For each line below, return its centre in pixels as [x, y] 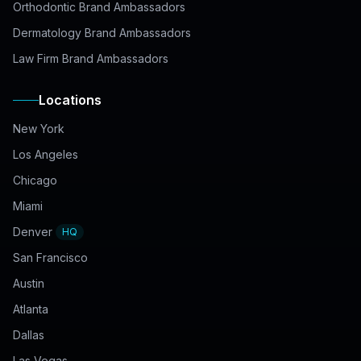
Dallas [29, 335]
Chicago [35, 180]
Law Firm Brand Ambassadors [91, 58]
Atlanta [31, 309]
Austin [29, 283]
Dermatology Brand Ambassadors [102, 33]
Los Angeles [46, 154]
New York [39, 129]
